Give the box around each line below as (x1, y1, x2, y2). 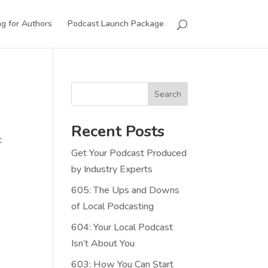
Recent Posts (71, 121, 165, 142)
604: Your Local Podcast (71, 221, 173, 234)
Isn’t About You (71, 237, 135, 250)
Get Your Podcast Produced (71, 147, 187, 160)
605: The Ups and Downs (71, 184, 180, 197)
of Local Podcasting (71, 200, 154, 213)
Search (154, 88, 181, 100)
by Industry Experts (71, 163, 153, 176)
